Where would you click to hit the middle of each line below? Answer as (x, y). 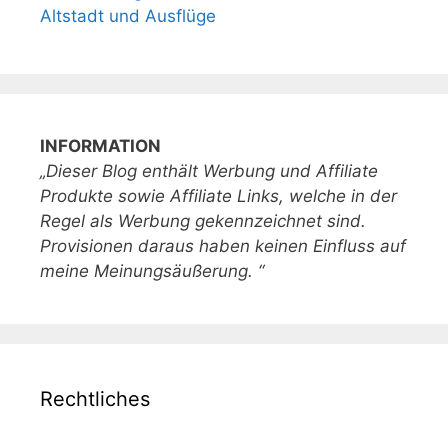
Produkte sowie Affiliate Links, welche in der (218, 195)
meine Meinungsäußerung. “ (152, 270)
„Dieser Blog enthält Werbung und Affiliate (209, 170)
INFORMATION (100, 145)
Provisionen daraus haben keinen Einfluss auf (223, 245)
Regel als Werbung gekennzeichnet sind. (203, 220)
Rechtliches (95, 398)
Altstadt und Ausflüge (128, 15)
